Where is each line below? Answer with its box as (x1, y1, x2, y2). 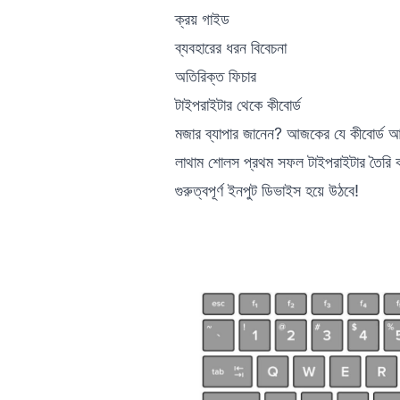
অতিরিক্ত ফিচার (175, 66, 256, 86)
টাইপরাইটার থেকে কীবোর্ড (175, 95, 301, 114)
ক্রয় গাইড (175, 9, 229, 29)
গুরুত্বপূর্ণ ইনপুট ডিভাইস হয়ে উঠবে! (175, 180, 359, 200)
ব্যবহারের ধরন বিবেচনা (175, 37, 287, 57)
